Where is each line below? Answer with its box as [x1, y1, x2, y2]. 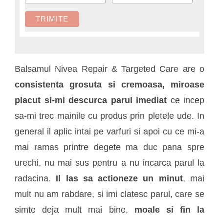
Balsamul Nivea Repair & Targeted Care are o [15, 64, 204, 74]
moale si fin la [134, 205, 204, 215]
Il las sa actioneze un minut [56, 174, 183, 184]
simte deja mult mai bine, [15, 205, 134, 215]
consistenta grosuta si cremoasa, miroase [15, 80, 204, 90]
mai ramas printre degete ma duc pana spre [15, 142, 204, 153]
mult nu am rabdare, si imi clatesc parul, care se [15, 189, 204, 199]
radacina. [15, 174, 56, 184]
